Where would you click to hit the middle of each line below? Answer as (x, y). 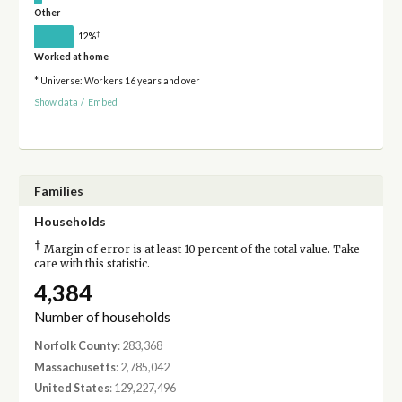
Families (58, 191)
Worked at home (71, 56)
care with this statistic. (92, 264)
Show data (56, 103)
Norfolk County (75, 346)
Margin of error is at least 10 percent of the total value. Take (200, 250)
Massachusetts (74, 367)
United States (71, 389)
